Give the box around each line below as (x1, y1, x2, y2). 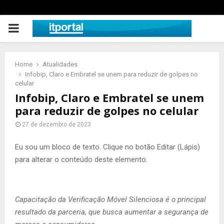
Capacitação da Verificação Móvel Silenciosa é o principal (15, 195, 206, 204)
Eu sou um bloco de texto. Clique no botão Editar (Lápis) (15, 142, 200, 151)
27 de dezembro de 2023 (22, 121, 91, 128)
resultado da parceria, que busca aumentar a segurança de (15, 207, 208, 216)
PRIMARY (7, 21, 58, 35)
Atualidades (42, 60, 77, 68)
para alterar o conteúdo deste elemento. (15, 155, 147, 164)
